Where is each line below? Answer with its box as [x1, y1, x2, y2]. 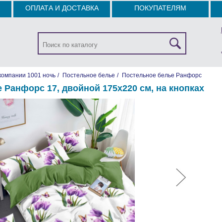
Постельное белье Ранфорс [122, 72, 202, 79]
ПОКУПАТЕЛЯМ [134, 4, 186, 12]
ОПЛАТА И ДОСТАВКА [25, 4, 99, 12]
